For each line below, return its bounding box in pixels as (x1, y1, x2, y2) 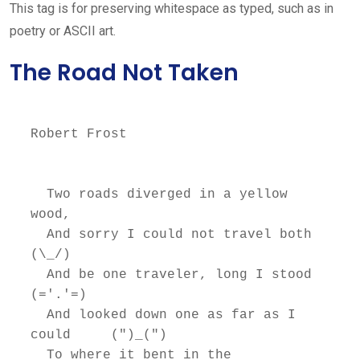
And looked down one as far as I (30, 307, 47, 322)
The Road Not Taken (10, 57, 239, 88)
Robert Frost (30, 126, 127, 141)
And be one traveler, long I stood (30, 267, 47, 282)
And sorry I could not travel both (30, 227, 47, 242)
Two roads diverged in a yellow (30, 186, 47, 202)
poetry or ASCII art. (10, 23, 116, 39)
